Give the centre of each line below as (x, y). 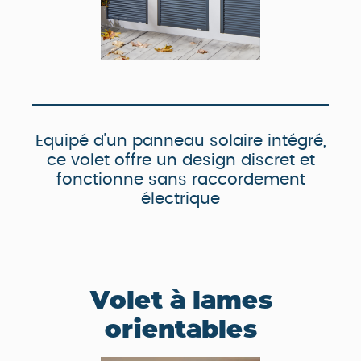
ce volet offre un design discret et (180, 161)
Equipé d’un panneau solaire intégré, (180, 141)
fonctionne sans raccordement (180, 180)
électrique (180, 199)
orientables (180, 330)
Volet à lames (180, 301)
